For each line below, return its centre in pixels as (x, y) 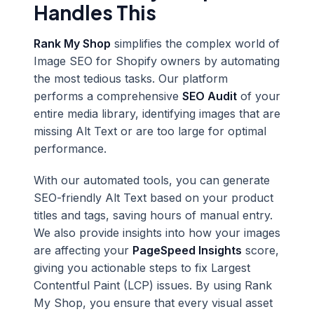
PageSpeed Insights (187, 250)
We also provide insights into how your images (157, 233)
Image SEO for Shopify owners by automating (157, 61)
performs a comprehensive (108, 96)
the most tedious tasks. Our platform (131, 78)
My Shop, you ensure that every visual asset (153, 303)
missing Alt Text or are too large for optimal (150, 131)
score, (260, 250)
